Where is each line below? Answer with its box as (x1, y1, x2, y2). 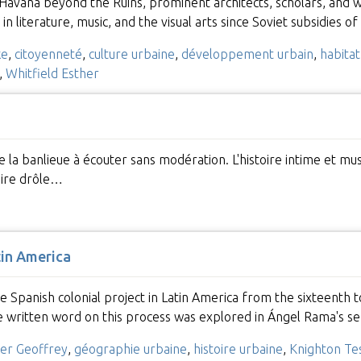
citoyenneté (14, 46, 82, 61)
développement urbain (180, 46, 313, 61)
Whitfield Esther (5, 65, 99, 81)
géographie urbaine (73, 342, 187, 357)
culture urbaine (88, 46, 175, 61)
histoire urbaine (193, 342, 283, 357)
